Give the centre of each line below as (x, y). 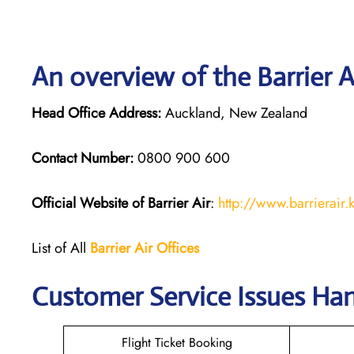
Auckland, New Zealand (234, 113)
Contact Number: (83, 158)
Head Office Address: (96, 113)
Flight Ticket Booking (177, 342)
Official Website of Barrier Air (121, 203)
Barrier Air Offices (145, 248)
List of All (61, 248)
